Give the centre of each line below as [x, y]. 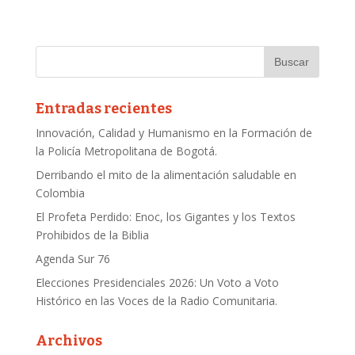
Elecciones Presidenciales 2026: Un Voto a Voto [157, 282]
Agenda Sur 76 [73, 258]
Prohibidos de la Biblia [92, 235]
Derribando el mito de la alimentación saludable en [166, 174]
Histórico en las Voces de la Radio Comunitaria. [156, 300]
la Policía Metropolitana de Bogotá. [126, 151]
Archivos [69, 340]
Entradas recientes [103, 108]
